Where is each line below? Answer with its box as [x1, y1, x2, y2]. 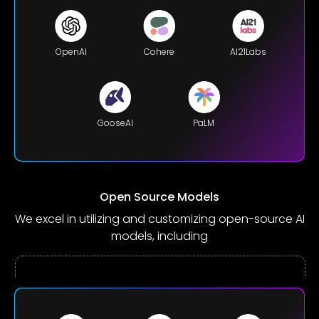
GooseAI [97, 116, 133, 129]
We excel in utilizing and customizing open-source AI [14, 211, 305, 228]
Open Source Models [100, 189, 219, 206]
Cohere [144, 45, 175, 58]
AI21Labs [229, 45, 266, 58]
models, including [111, 228, 208, 245]
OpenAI [55, 45, 87, 58]
